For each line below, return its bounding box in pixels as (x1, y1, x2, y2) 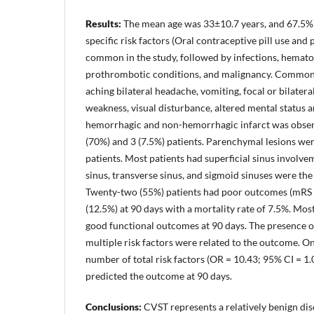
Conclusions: (86, 300, 142, 313)
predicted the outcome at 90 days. (86, 269, 232, 282)
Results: (86, 17, 121, 29)
